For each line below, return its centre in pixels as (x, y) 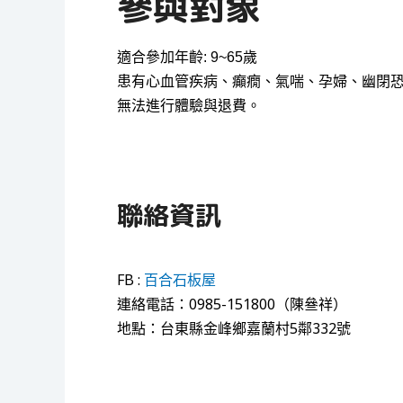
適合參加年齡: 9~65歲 (187, 58)
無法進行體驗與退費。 (189, 106)
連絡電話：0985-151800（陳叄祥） (232, 304)
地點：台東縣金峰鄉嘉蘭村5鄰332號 (234, 329)
